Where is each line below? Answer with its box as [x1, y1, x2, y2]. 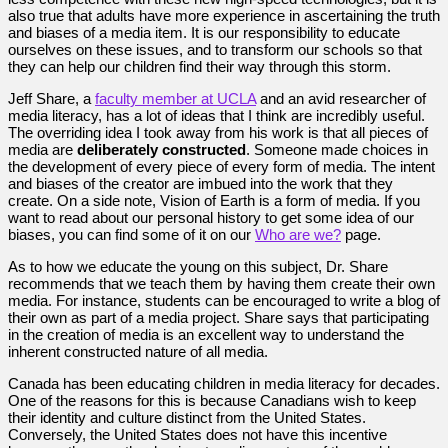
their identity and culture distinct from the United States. [8, 408, 366, 426]
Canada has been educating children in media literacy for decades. [8, 374, 440, 392]
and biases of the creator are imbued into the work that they [8, 174, 393, 192]
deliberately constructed [77, 140, 246, 158]
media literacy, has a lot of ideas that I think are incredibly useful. [8, 106, 425, 124]
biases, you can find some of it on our [8, 225, 255, 243]
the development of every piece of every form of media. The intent [8, 157, 435, 175]
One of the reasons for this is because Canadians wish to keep [8, 391, 416, 409]
